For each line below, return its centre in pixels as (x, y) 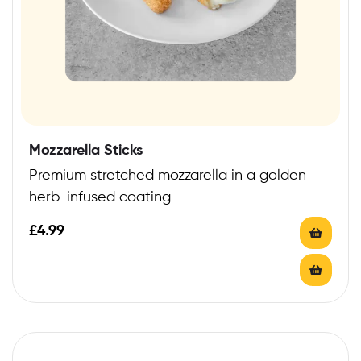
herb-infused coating (100, 197)
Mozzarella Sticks (86, 150)
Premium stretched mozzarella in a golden (168, 175)
